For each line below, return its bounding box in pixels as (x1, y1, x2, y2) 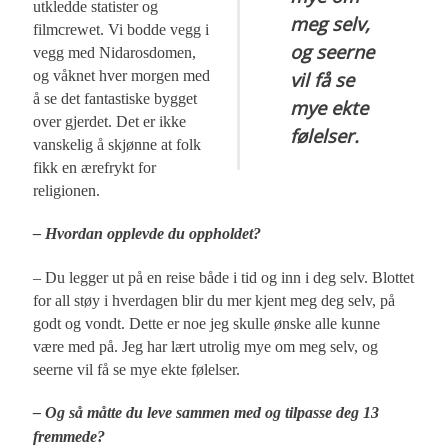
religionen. (33, 181, 101, 199)
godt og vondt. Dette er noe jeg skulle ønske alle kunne (33, 314, 381, 332)
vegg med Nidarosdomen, (33, 43, 197, 61)
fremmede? (33, 427, 106, 446)
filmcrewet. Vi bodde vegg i (33, 20, 210, 38)
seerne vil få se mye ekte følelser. (33, 360, 241, 378)
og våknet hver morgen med (33, 66, 211, 84)
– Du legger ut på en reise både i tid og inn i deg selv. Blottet (33, 268, 415, 286)
